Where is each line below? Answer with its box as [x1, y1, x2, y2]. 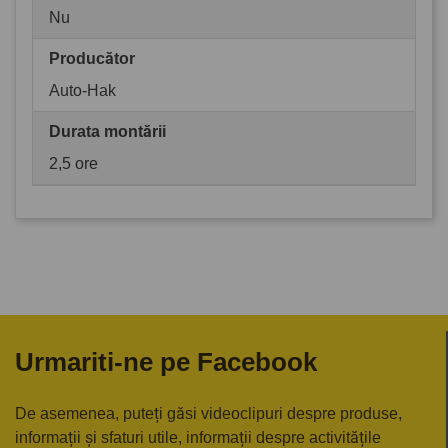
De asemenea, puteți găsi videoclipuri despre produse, [15, 404, 402, 422]
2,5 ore [49, 154, 98, 172]
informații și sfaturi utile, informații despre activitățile [15, 428, 381, 446]
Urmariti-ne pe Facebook [15, 346, 317, 377]
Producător [49, 49, 135, 67]
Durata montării [49, 122, 166, 140]
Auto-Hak [49, 81, 116, 99]
